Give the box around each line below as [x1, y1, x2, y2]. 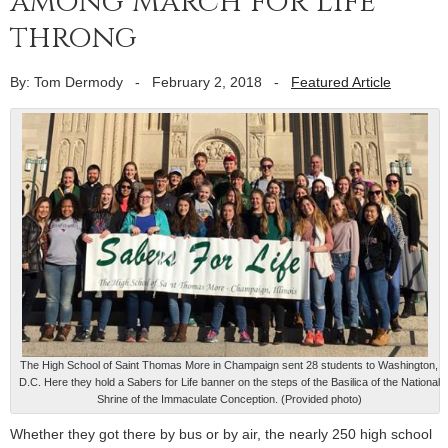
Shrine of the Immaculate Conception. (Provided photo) [96, 393, 362, 406]
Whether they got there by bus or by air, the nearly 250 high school [10, 426, 432, 443]
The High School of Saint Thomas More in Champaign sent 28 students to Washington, [20, 359, 438, 372]
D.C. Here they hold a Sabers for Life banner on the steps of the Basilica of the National [18, 376, 440, 389]
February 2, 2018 [152, 73, 262, 90]
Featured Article [291, 73, 391, 90]
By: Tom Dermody [10, 73, 123, 90]
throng [10, 17, 137, 58]
